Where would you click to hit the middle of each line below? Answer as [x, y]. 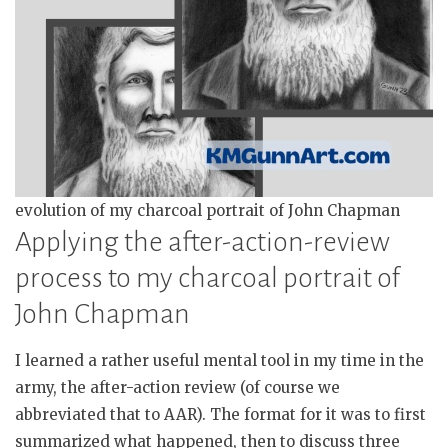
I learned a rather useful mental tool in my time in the [219, 361]
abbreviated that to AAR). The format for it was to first [220, 415]
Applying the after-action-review [202, 242]
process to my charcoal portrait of [207, 278]
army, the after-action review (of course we [177, 388]
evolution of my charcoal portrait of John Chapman [207, 211]
